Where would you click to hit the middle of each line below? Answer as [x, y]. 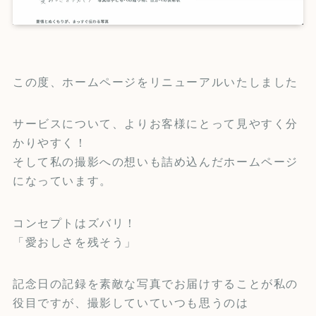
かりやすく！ [50, 143]
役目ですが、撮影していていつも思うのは [130, 302]
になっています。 [62, 181]
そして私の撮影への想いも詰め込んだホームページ [156, 162]
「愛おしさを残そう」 [75, 242]
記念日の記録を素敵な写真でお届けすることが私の [156, 283]
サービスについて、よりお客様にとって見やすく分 [156, 124]
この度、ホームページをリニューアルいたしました [156, 82]
